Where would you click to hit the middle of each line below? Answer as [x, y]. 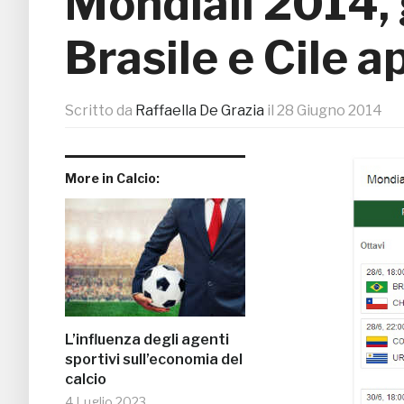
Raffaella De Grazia [200, 111]
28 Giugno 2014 [330, 111]
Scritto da [100, 111]
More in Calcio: [112, 179]
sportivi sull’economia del [154, 360]
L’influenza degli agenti [147, 340]
